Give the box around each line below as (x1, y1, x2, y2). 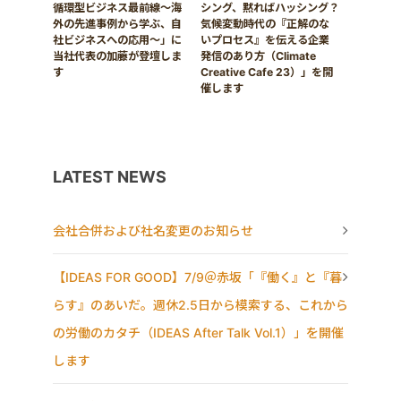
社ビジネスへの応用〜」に (53, 33, 182, 47)
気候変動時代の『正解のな (200, 17, 329, 31)
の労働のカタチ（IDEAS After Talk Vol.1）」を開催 (53, 324, 344, 340)
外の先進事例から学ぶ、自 (53, 17, 182, 31)
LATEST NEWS (53, 166, 166, 186)
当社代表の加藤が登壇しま (53, 49, 182, 64)
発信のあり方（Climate (200, 49, 316, 64)
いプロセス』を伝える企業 (200, 33, 329, 47)
